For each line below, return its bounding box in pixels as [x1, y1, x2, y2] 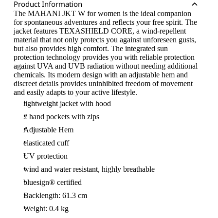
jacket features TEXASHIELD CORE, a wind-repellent [14, 27, 186, 35]
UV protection [23, 152, 68, 160]
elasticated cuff [23, 139, 69, 147]
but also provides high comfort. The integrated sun [14, 44, 168, 53]
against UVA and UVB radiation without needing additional [14, 62, 198, 70]
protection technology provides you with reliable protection [14, 53, 195, 61]
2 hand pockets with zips [23, 112, 99, 121]
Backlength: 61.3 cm [23, 191, 87, 200]
